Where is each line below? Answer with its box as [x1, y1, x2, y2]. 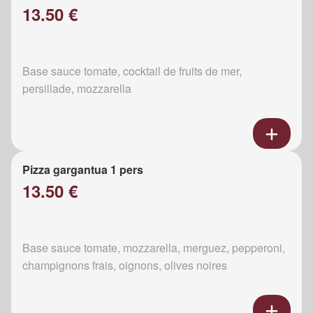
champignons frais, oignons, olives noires [22, 257, 227, 274]
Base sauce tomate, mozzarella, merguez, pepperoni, [22, 240, 285, 256]
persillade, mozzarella [22, 80, 131, 97]
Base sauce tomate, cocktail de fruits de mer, [22, 63, 242, 80]
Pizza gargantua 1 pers [22, 161, 143, 178]
